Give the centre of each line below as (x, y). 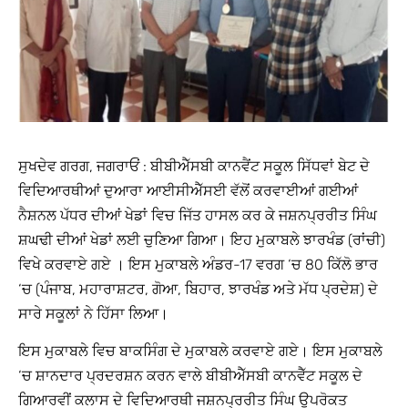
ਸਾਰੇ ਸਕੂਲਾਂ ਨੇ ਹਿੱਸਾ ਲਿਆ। (93, 313)
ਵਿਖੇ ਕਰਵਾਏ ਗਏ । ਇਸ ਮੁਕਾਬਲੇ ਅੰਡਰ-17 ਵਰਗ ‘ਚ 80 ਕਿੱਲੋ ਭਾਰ (198, 264)
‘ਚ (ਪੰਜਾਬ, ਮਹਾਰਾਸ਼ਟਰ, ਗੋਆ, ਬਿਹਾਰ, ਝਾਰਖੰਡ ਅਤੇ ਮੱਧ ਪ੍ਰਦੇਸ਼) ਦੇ (198, 289)
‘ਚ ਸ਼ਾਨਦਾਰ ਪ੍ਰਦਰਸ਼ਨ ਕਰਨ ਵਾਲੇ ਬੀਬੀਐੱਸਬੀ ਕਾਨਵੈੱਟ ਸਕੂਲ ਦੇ (190, 376)
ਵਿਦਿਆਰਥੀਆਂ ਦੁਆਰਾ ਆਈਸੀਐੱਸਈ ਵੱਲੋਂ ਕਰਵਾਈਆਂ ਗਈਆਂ (188, 190)
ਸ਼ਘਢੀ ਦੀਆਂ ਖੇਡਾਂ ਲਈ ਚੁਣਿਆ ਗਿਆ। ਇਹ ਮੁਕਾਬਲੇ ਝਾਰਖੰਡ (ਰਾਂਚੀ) (202, 240)
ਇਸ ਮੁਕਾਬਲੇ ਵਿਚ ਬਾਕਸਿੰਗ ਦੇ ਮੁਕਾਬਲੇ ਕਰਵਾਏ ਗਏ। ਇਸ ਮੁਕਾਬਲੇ (200, 352)
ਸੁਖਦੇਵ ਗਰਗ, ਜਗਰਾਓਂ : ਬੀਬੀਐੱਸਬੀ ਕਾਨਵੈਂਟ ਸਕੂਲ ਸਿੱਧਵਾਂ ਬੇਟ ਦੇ (194, 166)
